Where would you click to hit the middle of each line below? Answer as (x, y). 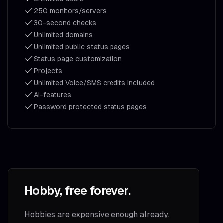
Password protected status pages (90, 107)
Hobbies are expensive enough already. (97, 214)
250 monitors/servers (70, 11)
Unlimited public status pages (82, 47)
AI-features (53, 95)
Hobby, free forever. (77, 190)
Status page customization (78, 59)
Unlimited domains (63, 35)
